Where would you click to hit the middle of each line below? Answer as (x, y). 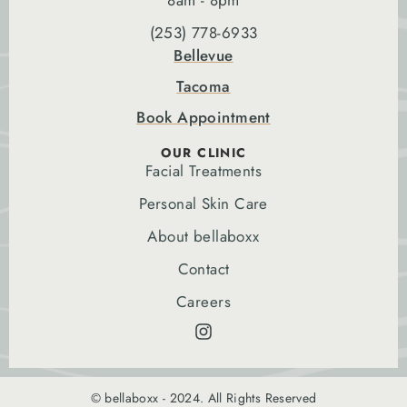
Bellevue (203, 56)
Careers (203, 302)
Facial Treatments (203, 171)
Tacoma (203, 87)
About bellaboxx (203, 237)
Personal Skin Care (203, 204)
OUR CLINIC (203, 153)
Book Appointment (203, 118)
